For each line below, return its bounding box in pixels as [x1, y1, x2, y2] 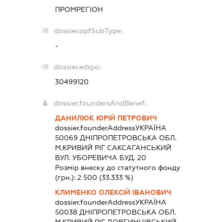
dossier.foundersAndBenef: [54, 99, 146, 107]
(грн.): [55, 173, 77, 181]
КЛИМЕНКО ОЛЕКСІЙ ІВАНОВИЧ [55, 188, 171, 196]
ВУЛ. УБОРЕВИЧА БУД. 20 [55, 153, 146, 162]
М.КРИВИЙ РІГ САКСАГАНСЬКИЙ [55, 143, 171, 152]
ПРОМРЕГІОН [55, 5, 103, 13]
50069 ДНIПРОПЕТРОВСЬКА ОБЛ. [55, 133, 176, 142]
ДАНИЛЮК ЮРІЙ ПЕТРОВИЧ [55, 113, 157, 122]
